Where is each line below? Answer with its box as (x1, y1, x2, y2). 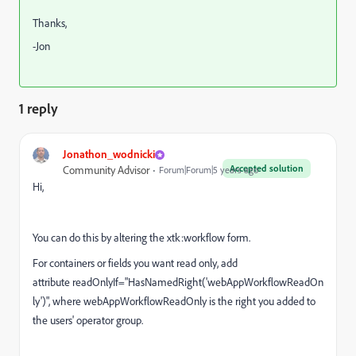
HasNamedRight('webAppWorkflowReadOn (128, 275, 323, 289)
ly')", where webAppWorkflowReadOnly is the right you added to (33, 294, 315, 308)
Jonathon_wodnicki (63, 147, 155, 161)
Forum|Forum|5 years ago (159, 164, 258, 176)
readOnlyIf (72, 275, 118, 289)
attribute (33, 275, 72, 289)
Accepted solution (230, 162, 304, 174)
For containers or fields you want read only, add (33, 256, 238, 270)
